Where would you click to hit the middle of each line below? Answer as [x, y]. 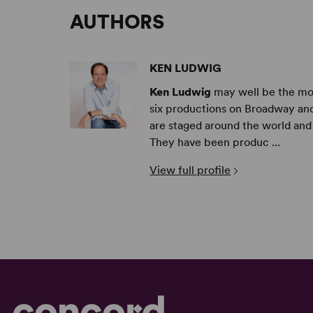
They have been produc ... [215, 143]
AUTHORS [117, 22]
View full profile [190, 170]
